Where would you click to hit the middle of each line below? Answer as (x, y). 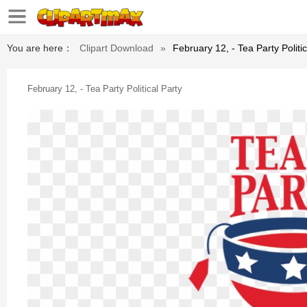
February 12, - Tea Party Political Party (105, 89)
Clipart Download (116, 48)
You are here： (40, 48)
